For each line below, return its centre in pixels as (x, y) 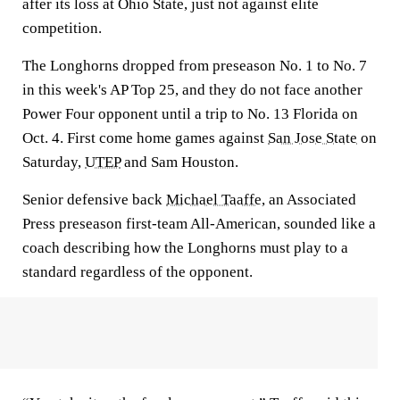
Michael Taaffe (214, 200)
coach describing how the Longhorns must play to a (185, 248)
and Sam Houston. (179, 162)
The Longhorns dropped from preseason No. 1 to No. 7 (195, 66)
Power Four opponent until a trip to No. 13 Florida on (190, 114)
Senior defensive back (94, 200)
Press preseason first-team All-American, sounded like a (199, 224)
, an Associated (309, 200)
